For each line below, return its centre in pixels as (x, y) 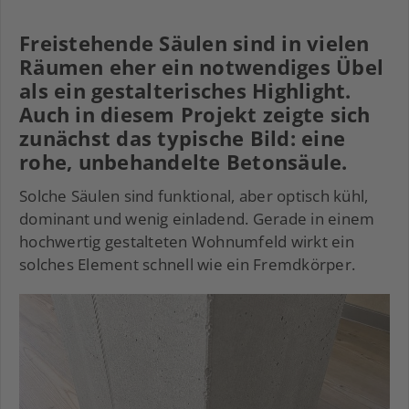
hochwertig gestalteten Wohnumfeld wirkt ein (187, 242)
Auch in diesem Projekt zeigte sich (195, 115)
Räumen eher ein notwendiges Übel (201, 67)
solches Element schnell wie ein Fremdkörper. (187, 265)
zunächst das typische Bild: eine (182, 138)
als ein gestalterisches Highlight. (185, 91)
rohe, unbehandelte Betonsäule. (184, 162)
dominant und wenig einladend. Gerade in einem (197, 219)
